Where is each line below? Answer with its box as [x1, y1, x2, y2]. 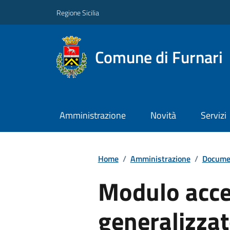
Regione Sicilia [56, 7, 99, 18]
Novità [150, 108, 176, 123]
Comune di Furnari [95, 44, 223, 69]
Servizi [200, 108, 226, 123]
